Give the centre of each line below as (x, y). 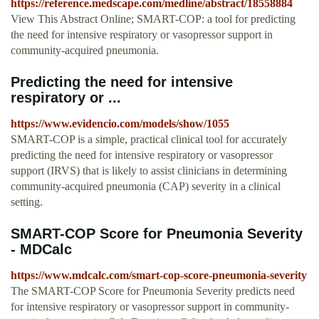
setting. (27, 202)
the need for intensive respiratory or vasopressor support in (142, 35)
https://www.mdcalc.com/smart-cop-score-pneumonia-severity (159, 276)
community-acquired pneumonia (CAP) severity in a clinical (146, 187)
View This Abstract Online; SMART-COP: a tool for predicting (153, 19)
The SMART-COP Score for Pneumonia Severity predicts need (153, 291)
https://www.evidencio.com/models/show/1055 (120, 124)
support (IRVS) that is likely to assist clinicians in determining (149, 171)
